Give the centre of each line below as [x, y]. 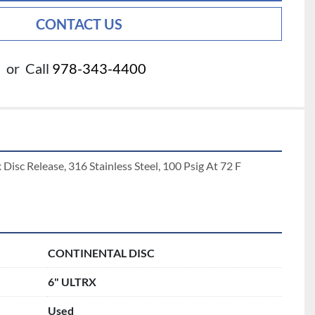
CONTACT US [79, 24]
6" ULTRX [72, 282]
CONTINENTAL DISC [101, 253]
